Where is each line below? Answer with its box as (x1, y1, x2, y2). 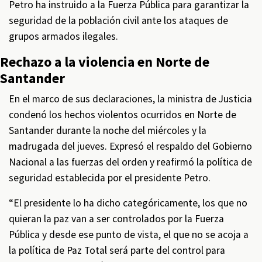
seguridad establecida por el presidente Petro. (9, 171, 211, 184)
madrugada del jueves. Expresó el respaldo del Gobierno (9, 140, 252, 153)
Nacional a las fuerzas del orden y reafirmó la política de (9, 156, 252, 168)
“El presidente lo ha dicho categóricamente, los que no (9, 196, 247, 209)
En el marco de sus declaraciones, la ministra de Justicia (9, 92, 252, 105)
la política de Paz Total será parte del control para (9, 244, 225, 257)
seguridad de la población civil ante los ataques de (9, 14, 228, 27)
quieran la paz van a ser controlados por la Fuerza (9, 212, 224, 225)
